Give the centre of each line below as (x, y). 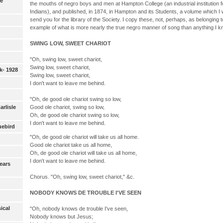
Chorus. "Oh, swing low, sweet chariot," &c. (82, 176)
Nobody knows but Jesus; (61, 216)
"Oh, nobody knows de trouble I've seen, (79, 208)
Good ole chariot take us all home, (71, 145)
